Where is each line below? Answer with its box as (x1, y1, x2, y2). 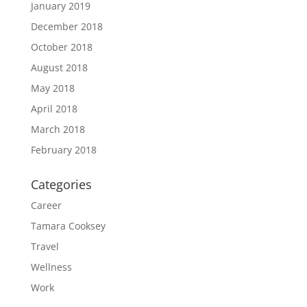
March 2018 (30, 123, 85, 136)
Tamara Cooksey (30, 219, 106, 232)
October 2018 (30, 40, 93, 53)
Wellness (30, 260, 72, 273)
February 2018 (30, 143, 97, 156)
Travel (30, 240, 59, 253)
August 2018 (30, 61, 88, 74)
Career (30, 199, 62, 212)
